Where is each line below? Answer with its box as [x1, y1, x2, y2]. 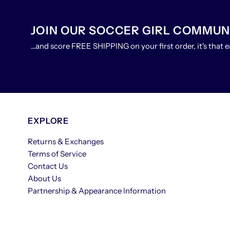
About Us [28, 174, 62, 184]
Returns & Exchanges [28, 137, 104, 147]
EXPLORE [28, 116, 69, 126]
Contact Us [28, 161, 68, 171]
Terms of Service [28, 149, 87, 159]
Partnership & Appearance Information [28, 186, 166, 196]
